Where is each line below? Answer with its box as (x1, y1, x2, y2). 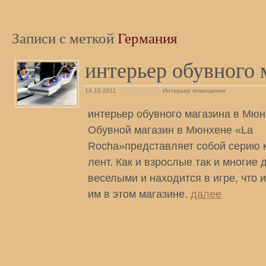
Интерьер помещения (163, 87, 225, 94)
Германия (118, 27, 178, 47)
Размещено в (122, 87, 161, 94)
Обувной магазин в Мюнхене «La (88, 123, 253, 136)
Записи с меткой (12, 27, 118, 47)
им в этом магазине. (88, 188, 191, 200)
